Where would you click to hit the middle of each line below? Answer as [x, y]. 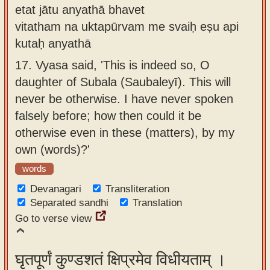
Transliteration [137, 189]
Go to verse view [53, 218]
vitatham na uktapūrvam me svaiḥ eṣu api [127, 26]
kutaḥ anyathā [53, 43]
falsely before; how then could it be [108, 115]
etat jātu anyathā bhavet [80, 9]
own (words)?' [52, 149]
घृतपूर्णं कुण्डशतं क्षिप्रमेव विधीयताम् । [121, 260]
